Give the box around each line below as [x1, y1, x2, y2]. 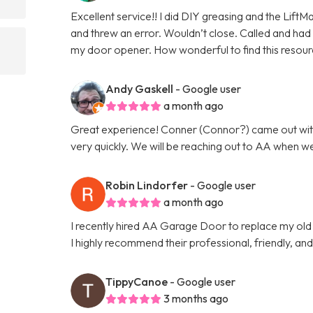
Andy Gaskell [105, 81, 174, 96]
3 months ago [163, 291, 229, 305]
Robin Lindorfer [105, 177, 189, 192]
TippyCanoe [105, 274, 168, 289]
